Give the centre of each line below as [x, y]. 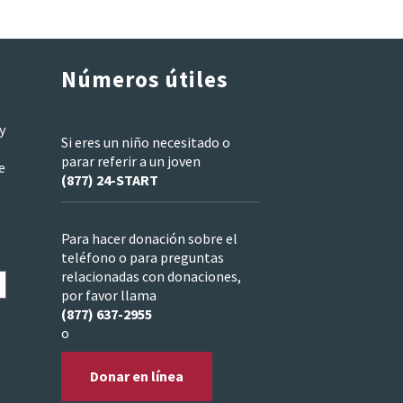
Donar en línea [137, 376]
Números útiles [144, 80]
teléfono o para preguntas [143, 258]
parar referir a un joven [131, 161]
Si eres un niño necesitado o [146, 142]
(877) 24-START [110, 179]
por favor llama [109, 296]
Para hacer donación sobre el [149, 239]
